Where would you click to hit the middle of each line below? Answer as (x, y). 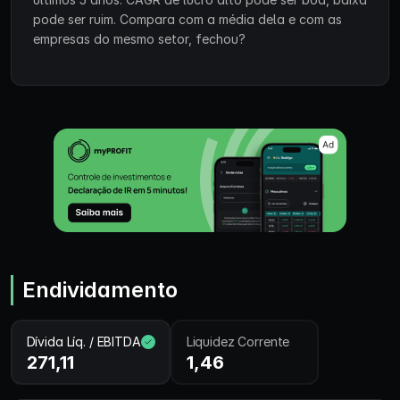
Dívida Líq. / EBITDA (83, 341)
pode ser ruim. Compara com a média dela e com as (187, 19)
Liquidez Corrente (238, 341)
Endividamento (100, 290)
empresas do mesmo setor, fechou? (139, 39)
